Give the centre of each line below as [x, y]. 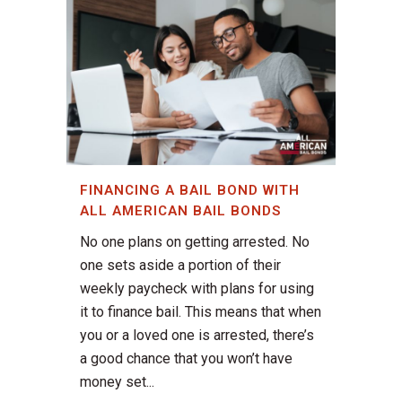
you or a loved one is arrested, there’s [197, 336]
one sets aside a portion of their [180, 266]
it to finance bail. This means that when [201, 312]
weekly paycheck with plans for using [197, 289]
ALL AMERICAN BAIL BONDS [180, 211]
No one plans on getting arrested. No [195, 242]
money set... [117, 382]
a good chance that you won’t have [186, 359]
